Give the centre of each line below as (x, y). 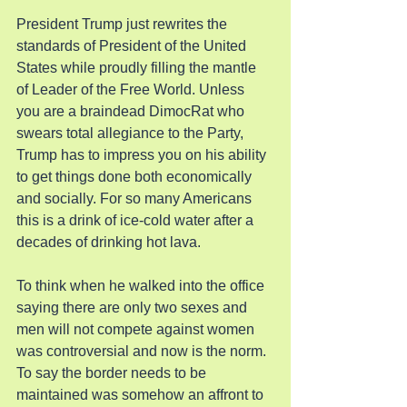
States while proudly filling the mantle (138, 68)
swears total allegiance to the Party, (132, 133)
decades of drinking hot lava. (109, 242)
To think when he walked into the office (142, 286)
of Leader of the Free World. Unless (132, 89)
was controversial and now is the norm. (143, 351)
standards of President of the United (133, 46)
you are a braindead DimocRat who (132, 111)
